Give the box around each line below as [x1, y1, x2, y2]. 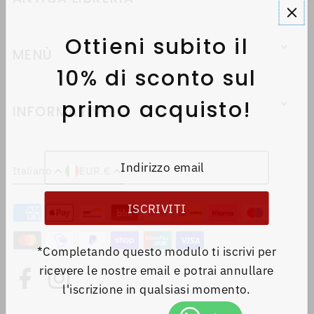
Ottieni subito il [64, 32, 249, 62]
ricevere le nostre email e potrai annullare [39, 263, 274, 278]
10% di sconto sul [57, 64, 257, 93]
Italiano [12, 163, 51, 178]
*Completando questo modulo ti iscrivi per [36, 244, 277, 259]
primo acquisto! [62, 95, 252, 125]
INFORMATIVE [12, 102, 110, 122]
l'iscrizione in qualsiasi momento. [62, 282, 251, 297]
